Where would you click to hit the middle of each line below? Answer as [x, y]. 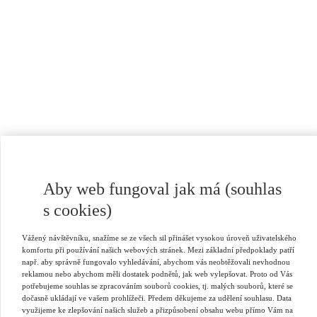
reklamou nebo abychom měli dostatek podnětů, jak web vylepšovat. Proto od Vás [157, 274]
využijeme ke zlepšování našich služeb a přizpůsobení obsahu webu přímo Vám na [157, 310]
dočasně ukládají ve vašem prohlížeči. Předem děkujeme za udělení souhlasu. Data [157, 298]
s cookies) [77, 211]
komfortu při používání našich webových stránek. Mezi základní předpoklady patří [158, 250]
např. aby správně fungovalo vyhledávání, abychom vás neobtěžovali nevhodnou [156, 262]
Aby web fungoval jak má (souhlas [162, 189]
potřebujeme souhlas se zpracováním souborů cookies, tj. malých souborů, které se [157, 286]
